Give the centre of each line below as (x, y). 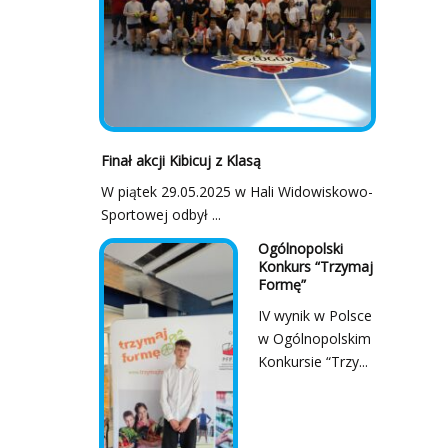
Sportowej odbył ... (160, 214)
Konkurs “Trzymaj (315, 266)
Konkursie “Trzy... (312, 361)
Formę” (281, 284)
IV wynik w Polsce (314, 315)
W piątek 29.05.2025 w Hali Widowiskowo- (236, 191)
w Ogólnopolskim (314, 338)
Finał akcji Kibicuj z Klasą (180, 160)
